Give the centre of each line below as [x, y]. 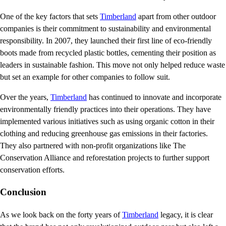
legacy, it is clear [186, 215]
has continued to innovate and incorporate [154, 97]
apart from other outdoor [176, 16]
